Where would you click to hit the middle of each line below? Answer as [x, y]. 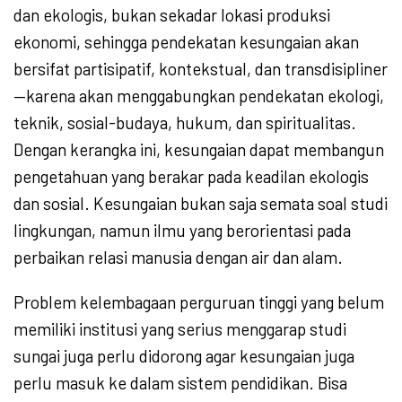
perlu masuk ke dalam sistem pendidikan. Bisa [180, 383]
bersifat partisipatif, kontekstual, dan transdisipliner [201, 69]
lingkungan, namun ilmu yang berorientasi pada [182, 231]
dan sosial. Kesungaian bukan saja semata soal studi [201, 204]
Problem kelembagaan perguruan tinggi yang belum [199, 302]
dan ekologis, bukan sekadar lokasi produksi [172, 15]
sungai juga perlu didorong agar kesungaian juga [184, 356]
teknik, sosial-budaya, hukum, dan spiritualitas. [185, 123]
